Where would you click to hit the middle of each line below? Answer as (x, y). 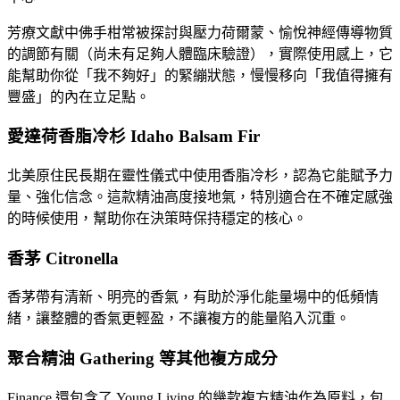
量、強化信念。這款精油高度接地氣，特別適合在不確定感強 (200, 196)
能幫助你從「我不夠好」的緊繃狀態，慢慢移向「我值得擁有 (200, 75)
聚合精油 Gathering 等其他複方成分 (142, 359)
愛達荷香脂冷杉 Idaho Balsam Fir (133, 137)
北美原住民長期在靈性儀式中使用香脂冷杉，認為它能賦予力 (200, 175)
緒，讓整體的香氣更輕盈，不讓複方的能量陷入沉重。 (179, 319)
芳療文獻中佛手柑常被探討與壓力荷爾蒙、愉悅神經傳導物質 (200, 32)
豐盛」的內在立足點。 (79, 96)
